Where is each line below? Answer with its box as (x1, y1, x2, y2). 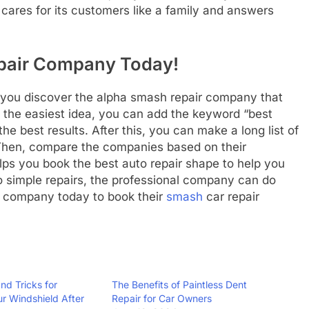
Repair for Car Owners (112, 292, 212, 305)
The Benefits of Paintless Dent (112, 279, 248, 291)
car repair (203, 189, 259, 203)
